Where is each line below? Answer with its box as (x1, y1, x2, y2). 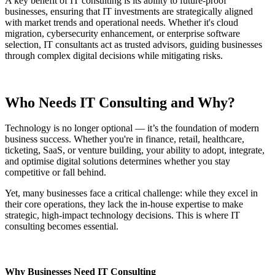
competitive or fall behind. (5, 167, 106, 178)
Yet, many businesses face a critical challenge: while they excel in (5, 188, 258, 199)
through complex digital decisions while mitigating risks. (5, 50, 223, 61)
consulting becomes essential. (5, 221, 118, 232)
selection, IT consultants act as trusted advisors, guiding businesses (5, 39, 262, 50)
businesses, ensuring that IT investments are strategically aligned (5, 6, 253, 17)
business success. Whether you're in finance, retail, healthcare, (5, 134, 244, 145)
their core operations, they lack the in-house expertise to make (5, 199, 243, 210)
